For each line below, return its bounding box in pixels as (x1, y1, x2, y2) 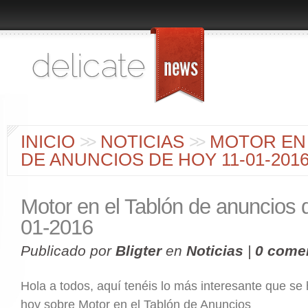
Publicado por (21, 243, 115, 258)
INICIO (21, 132, 75, 151)
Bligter (115, 243, 162, 258)
